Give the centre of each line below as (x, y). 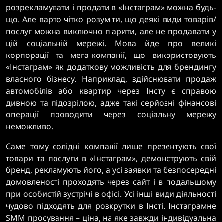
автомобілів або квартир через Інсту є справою (111, 91)
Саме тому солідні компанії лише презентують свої (111, 146)
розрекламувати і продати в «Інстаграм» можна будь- (111, 7)
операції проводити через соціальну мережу (111, 114)
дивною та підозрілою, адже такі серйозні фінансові (111, 103)
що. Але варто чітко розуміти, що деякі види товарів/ (111, 19)
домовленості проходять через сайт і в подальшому (111, 182)
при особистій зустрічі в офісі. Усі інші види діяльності (111, 194)
